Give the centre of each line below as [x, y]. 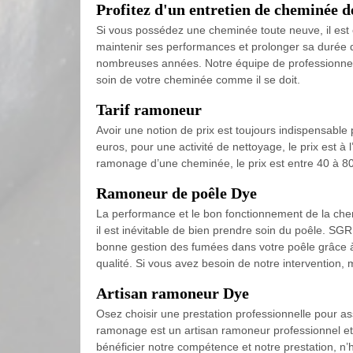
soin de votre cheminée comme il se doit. [198, 80]
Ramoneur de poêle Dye [176, 193]
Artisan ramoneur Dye [173, 293]
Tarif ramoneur [149, 110]
